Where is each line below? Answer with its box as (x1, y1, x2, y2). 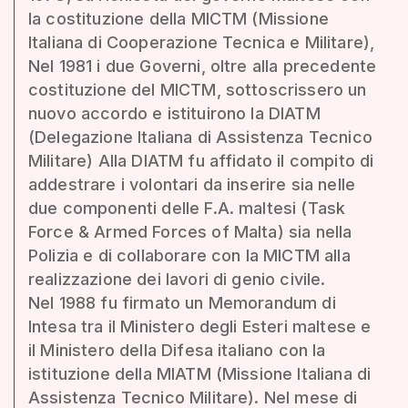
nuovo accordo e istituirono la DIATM (28, 103, 321, 123)
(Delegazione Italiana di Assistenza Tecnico (28, 127, 372, 147)
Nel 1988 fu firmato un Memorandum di (28, 292, 336, 312)
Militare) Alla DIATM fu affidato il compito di (28, 150, 374, 170)
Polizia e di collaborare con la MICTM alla (28, 245, 351, 265)
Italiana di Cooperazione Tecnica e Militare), (28, 32, 375, 52)
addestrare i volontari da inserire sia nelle (28, 174, 356, 194)
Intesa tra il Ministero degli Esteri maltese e (28, 316, 372, 336)
